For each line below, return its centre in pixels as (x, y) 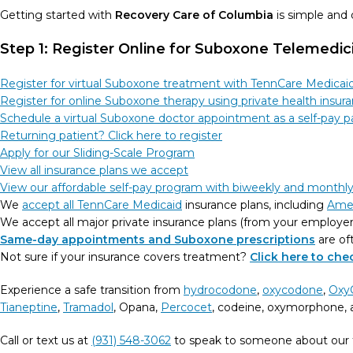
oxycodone (293, 290)
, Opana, (137, 307)
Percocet (186, 307)
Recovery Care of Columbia (194, 15)
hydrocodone (220, 290)
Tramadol (88, 307)
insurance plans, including (255, 205)
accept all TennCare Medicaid (102, 205)
